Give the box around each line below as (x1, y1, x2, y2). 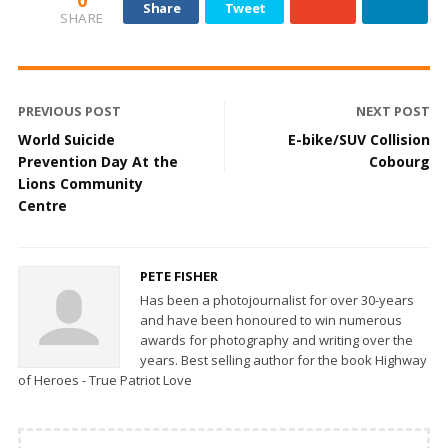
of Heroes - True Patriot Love (18, 371, 192, 390)
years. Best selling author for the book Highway (140, 351, 427, 370)
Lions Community (18, 174, 143, 194)
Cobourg (369, 152, 430, 172)
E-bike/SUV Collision (288, 130, 430, 150)
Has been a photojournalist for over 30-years (140, 291, 414, 310)
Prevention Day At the (18, 152, 178, 172)
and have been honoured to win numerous (140, 311, 402, 330)
